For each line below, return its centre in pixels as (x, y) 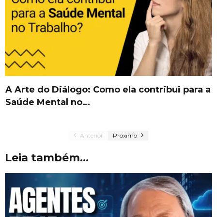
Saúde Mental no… (48, 102)
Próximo (126, 136)
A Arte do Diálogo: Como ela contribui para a (108, 90)
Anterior (91, 136)
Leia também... (47, 158)
